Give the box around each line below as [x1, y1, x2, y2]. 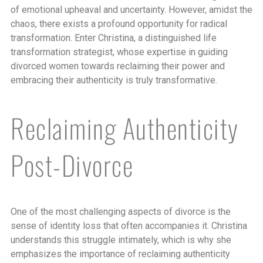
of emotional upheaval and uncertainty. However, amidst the [11, 4, 252, 15]
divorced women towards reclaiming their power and [11, 60, 225, 72]
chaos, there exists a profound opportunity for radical [11, 18, 227, 29]
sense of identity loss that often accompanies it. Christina [11, 220, 247, 232]
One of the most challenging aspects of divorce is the [11, 206, 231, 218]
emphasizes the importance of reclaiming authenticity [11, 248, 230, 260]
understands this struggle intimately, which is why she [11, 234, 231, 246]
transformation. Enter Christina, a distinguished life [11, 32, 217, 43]
